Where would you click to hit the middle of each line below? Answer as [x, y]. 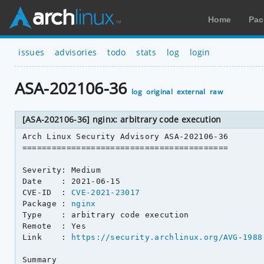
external [191, 92]
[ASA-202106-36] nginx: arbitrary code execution [122, 119]
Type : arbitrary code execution [105, 214]
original [159, 92]
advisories [76, 52]
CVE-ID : [47, 192]
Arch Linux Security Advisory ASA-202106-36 [125, 136]
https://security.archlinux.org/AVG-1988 [167, 237]
